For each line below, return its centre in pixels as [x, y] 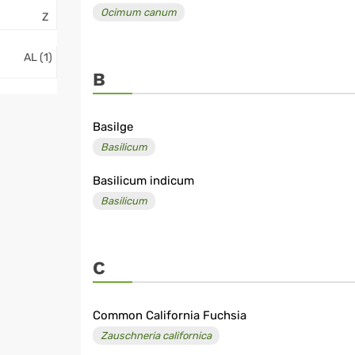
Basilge [113, 127]
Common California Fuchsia [170, 316]
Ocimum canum [139, 13]
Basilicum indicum [143, 181]
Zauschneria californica [156, 336]
